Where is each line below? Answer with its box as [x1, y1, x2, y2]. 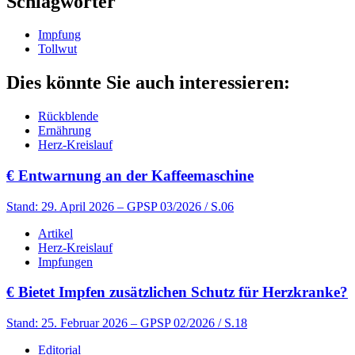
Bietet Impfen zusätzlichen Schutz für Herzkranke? [14, 284, 348, 301]
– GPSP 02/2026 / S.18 [131, 316, 247, 330]
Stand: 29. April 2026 [6, 199, 114, 213]
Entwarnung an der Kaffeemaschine [14, 167, 254, 184]
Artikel [38, 226, 73, 240]
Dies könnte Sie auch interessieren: [6, 72, 290, 94]
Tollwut [38, 42, 77, 56]
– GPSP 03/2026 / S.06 [117, 199, 234, 213]
